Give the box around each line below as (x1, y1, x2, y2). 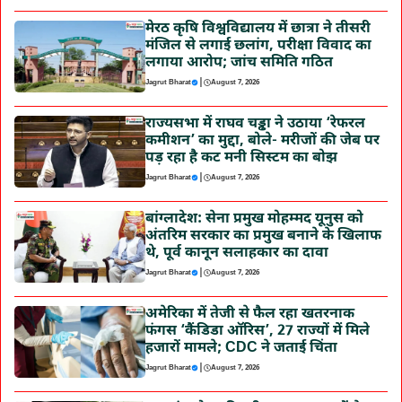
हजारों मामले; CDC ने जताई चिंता (144, 338, 337, 358)
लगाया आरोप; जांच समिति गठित (144, 53, 333, 73)
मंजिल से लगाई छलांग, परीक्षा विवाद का (144, 36, 371, 56)
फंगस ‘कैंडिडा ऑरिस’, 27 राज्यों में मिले (144, 321, 370, 341)
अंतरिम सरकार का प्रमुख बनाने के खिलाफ (144, 226, 381, 246)
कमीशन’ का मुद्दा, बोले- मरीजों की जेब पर (144, 131, 380, 151)
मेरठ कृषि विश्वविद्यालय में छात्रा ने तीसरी (144, 19, 371, 39)
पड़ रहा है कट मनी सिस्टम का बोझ (144, 148, 337, 168)
